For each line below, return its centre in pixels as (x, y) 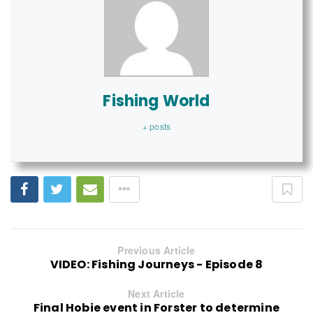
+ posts (156, 126)
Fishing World (156, 101)
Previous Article (156, 250)
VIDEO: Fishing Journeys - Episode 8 (156, 264)
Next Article (156, 293)
